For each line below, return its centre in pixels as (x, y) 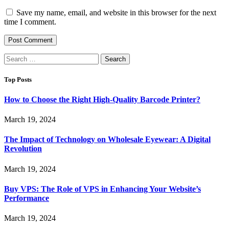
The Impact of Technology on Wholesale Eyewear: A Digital (107, 140)
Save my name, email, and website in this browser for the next (116, 12)
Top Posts (18, 79)
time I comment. (30, 21)
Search (15, 57)
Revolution (23, 149)
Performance (27, 198)
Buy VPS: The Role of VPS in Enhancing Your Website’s (102, 189)
